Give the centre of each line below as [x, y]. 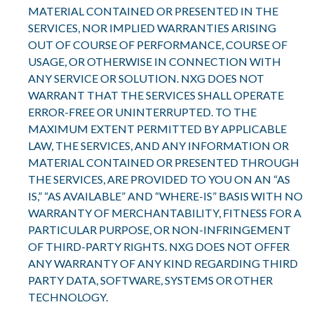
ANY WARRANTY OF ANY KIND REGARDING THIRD [163, 263]
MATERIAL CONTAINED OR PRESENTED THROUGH [164, 162]
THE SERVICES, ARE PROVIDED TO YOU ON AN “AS [159, 179]
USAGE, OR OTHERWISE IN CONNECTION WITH [155, 61]
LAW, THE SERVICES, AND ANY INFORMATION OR [158, 145]
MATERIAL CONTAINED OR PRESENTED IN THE [153, 11]
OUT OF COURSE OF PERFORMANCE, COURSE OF [158, 44]
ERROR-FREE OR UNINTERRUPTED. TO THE [142, 111]
